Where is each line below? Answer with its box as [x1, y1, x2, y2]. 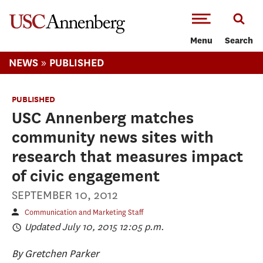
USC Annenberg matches [12, 109, 194, 127]
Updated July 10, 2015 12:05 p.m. [25, 221, 164, 233]
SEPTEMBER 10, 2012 [12, 187, 118, 203]
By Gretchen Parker [12, 246, 99, 261]
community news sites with [12, 128, 214, 146]
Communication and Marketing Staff [25, 207, 143, 217]
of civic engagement [12, 167, 160, 185]
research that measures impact [12, 147, 243, 166]
